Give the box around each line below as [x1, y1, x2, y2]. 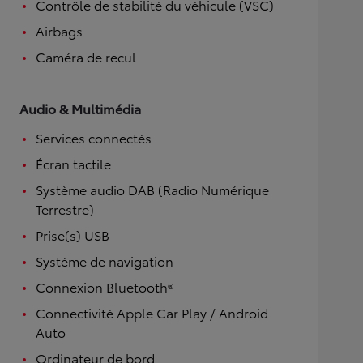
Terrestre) [36, 199, 94, 218]
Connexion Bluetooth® [36, 277, 173, 296]
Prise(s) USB [36, 225, 109, 244]
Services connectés [36, 128, 152, 147]
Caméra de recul [36, 47, 136, 66]
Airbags [36, 21, 83, 40]
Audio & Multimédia [19, 99, 141, 117]
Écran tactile [36, 154, 111, 173]
